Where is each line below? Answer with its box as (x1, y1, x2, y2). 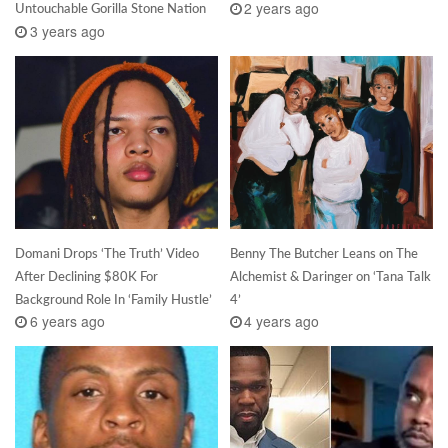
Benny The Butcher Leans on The (229, 244, 418, 261)
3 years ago (29, 20, 105, 41)
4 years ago (244, 311, 320, 332)
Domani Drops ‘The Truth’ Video (15, 244, 199, 261)
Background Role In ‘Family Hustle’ (15, 290, 212, 307)
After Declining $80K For (15, 267, 158, 284)
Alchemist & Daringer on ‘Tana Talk (229, 267, 431, 284)
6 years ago (29, 311, 105, 332)
